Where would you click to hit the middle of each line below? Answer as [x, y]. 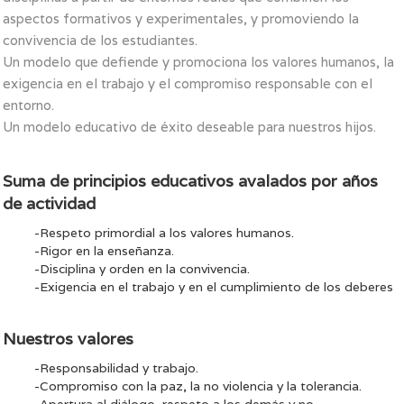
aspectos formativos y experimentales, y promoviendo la [181, 18]
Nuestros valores [68, 339]
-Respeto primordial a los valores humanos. [164, 233]
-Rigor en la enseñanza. [104, 251]
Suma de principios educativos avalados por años [190, 181]
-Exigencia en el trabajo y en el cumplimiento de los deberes [214, 287]
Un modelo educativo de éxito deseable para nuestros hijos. [189, 127]
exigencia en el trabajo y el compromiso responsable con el [188, 83]
